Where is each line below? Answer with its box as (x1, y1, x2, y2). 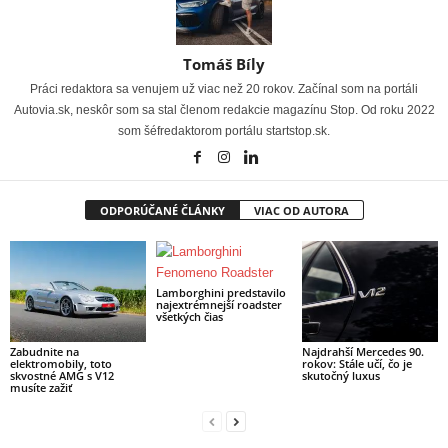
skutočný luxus (301, 368, 380, 384)
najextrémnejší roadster (155, 296, 282, 312)
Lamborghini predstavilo (155, 284, 286, 300)
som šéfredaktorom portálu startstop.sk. (118, 123, 330, 138)
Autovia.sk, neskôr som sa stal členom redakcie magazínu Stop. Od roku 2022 (13, 102, 435, 117)
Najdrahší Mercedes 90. (301, 344, 424, 360)
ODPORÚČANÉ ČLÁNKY (99, 202, 225, 218)
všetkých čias (155, 308, 223, 324)
